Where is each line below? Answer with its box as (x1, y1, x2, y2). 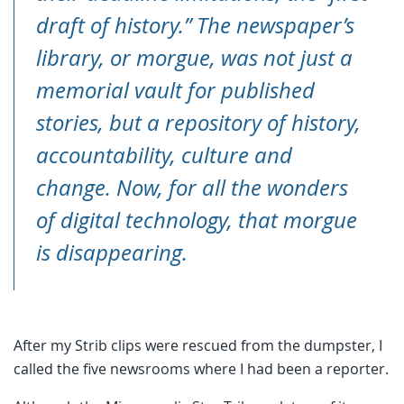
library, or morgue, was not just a (36, 42, 353, 72)
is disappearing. (36, 237, 188, 267)
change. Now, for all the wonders (36, 172, 348, 202)
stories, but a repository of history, (36, 107, 361, 137)
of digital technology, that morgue (36, 205, 357, 234)
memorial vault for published (36, 75, 315, 105)
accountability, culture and (36, 140, 292, 170)
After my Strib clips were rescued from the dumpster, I (14, 335, 382, 355)
